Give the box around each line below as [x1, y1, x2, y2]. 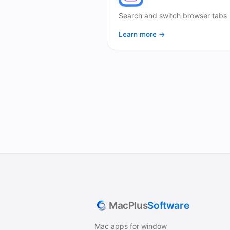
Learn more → [119, 30, 165, 39]
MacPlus [109, 200, 148, 212]
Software [147, 200, 189, 212]
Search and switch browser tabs [119, 11, 227, 20]
